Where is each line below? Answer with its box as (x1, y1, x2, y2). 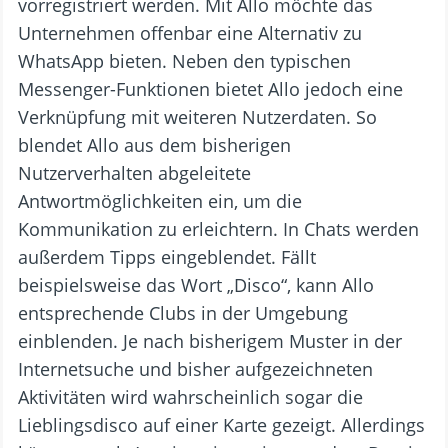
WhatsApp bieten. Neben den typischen (18, 49, 351, 73)
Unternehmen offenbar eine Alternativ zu (18, 21, 362, 45)
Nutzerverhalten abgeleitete (18, 161, 251, 185)
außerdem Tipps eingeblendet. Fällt (18, 245, 316, 269)
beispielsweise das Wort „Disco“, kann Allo (18, 273, 374, 297)
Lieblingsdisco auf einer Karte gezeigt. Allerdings (18, 413, 425, 437)
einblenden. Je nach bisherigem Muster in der (18, 329, 402, 353)
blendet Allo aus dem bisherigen (18, 133, 291, 157)
